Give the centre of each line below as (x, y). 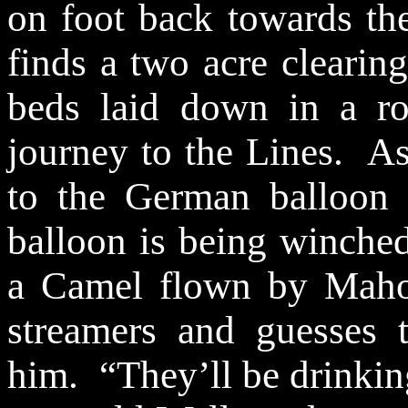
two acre (199, 63)
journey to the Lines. (175, 152)
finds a (69, 63)
